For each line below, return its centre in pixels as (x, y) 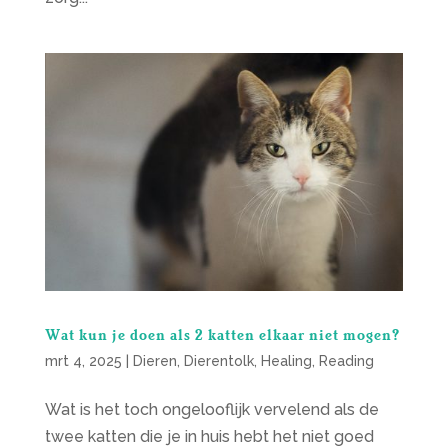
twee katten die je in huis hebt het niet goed (209, 436)
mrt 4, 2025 (83, 360)
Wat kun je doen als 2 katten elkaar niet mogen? (222, 333)
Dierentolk (218, 360)
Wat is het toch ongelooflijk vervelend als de (211, 409)
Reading (346, 360)
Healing (286, 360)
